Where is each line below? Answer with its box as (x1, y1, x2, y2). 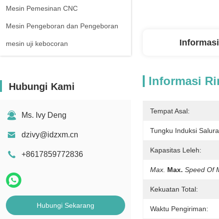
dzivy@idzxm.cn (22, 131, 78, 139)
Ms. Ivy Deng (22, 111, 66, 119)
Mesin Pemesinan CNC (6, 4, 78, 12)
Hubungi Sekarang (37, 201, 94, 209)
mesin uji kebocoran (6, 40, 68, 47)
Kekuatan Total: (150, 185, 198, 193)
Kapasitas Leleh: (150, 146, 201, 154)
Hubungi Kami (9, 81, 75, 92)
